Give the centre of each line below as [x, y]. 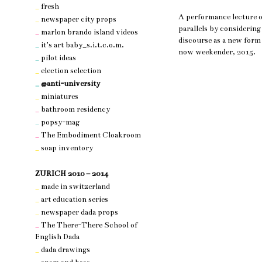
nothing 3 [52, 161]
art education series [74, 199]
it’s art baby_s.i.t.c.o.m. [82, 45]
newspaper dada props [79, 212]
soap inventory [66, 148]
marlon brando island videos [89, 32]
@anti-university [70, 84]
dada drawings [65, 250]
